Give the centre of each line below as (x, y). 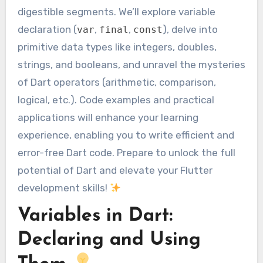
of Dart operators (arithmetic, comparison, (117, 82)
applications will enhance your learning (108, 118)
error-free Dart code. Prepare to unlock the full (126, 153)
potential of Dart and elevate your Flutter (115, 171)
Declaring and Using (109, 240)
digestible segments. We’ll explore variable (116, 12)
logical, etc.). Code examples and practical (116, 100)
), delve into (190, 30)
